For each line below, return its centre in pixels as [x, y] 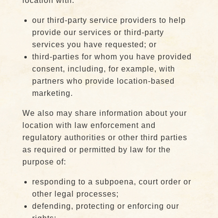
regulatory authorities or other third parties [105, 137]
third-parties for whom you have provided [112, 57]
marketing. [52, 93]
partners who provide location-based [103, 81]
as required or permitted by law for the [96, 150]
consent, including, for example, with [103, 69]
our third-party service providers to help [109, 20]
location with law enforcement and [89, 125]
